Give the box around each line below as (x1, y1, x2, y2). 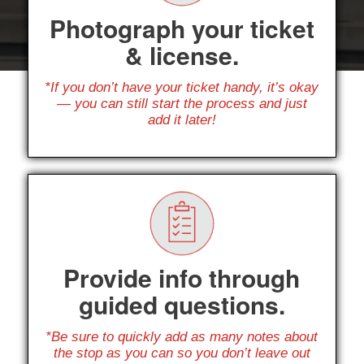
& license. (124, 37, 239, 72)
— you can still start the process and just (56, 96, 307, 112)
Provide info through (63, 259, 301, 295)
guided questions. (78, 286, 285, 322)
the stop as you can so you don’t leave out (53, 345, 310, 362)
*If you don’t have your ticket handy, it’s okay (45, 80, 319, 96)
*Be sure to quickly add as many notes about (45, 329, 318, 345)
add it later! (147, 112, 216, 128)
